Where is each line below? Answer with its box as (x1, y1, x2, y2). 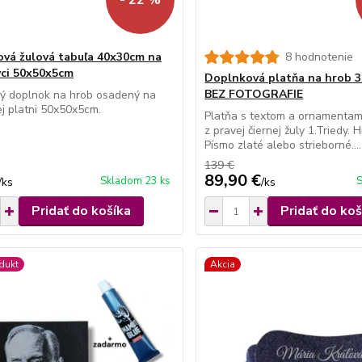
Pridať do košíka (31, 202, 131, 221)
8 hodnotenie (285, 49, 354, 65)
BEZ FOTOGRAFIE (204, 86, 304, 103)
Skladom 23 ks (100, 174, 171, 189)
